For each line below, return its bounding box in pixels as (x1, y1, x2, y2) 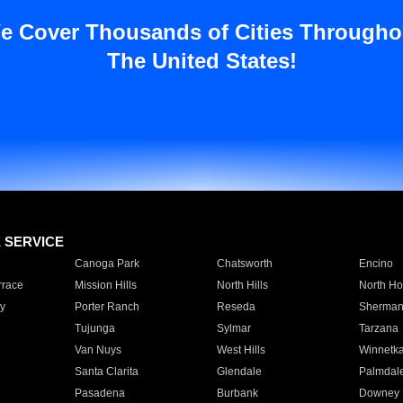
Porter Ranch (74, 300, 139, 313)
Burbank (216, 387, 258, 399)
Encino (358, 257, 393, 270)
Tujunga (74, 322, 115, 335)
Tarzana (358, 322, 399, 335)
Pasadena (74, 387, 125, 399)
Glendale (216, 365, 262, 378)
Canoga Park (74, 257, 139, 270)
